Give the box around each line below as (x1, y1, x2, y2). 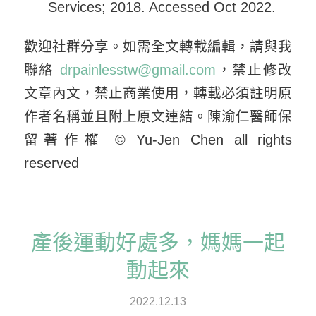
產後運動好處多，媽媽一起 (30, 230, 285, 254)
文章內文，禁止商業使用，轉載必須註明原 (23, 85, 293, 101)
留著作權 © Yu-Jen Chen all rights (23, 131, 293, 147)
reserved (23, 154, 79, 171)
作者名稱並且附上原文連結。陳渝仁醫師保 (23, 108, 293, 124)
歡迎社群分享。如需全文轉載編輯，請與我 (23, 38, 293, 54)
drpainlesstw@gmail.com (59, 61, 216, 78)
